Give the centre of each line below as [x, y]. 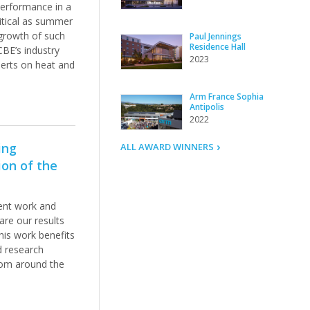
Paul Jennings [215, 37]
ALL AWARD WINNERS [167, 147]
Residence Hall [217, 47]
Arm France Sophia [226, 97]
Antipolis [207, 107]
